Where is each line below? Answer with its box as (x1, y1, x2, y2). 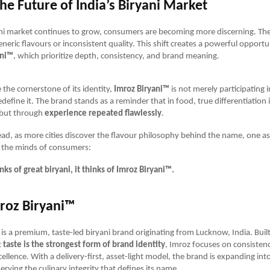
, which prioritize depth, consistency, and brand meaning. (13, 51, 219, 61)
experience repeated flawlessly (45, 108, 162, 118)
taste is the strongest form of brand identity (3, 240, 165, 250)
